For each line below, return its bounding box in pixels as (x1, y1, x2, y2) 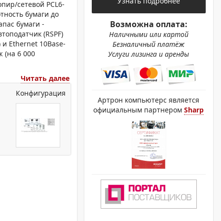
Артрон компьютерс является (98, 95, 200, 105)
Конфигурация (15, 88, 66, 98)
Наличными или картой (109, 30, 188, 39)
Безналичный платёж (112, 39, 185, 49)
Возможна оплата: (110, 19, 187, 30)
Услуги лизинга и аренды (108, 49, 189, 59)
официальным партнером (93, 105, 184, 114)
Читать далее (20, 74, 70, 83)
